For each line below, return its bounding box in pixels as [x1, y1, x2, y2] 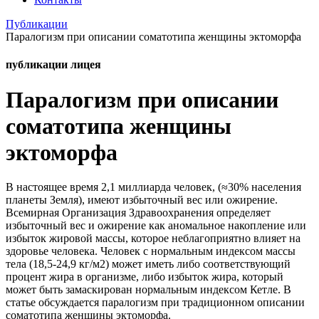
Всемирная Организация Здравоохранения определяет [6, 206, 271, 219]
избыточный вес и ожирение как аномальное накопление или [6, 219, 306, 232]
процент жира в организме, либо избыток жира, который [6, 271, 283, 283]
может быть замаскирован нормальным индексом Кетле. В [6, 283, 291, 296]
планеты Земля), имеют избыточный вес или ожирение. [6, 194, 278, 206]
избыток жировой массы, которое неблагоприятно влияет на [6, 232, 300, 245]
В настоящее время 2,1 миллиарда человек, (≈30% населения [6, 181, 301, 194]
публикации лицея [6, 58, 101, 71]
